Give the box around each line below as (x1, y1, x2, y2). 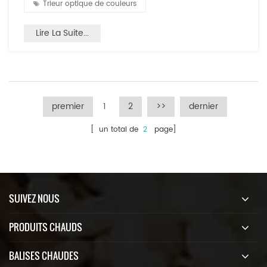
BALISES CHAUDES (9, 248, 79, 263)
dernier (189, 99, 218, 113)
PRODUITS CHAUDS (9, 219, 82, 234)
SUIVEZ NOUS (9, 191, 60, 206)
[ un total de (91, 123, 143, 135)
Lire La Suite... (36, 26, 89, 40)
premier (52, 99, 84, 113)
